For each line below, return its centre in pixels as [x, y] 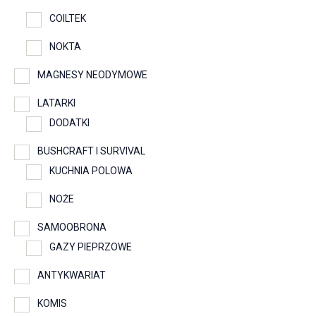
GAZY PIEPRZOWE [91, 247]
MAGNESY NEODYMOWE [92, 75]
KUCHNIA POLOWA [91, 171]
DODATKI [69, 123]
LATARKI [56, 103]
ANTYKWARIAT [72, 275]
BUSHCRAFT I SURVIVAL [91, 151]
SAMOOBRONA [72, 227]
